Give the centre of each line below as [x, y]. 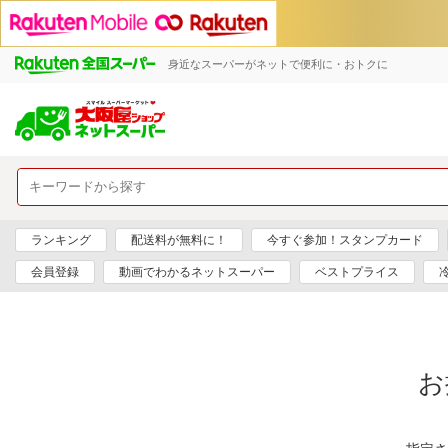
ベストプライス [357, 271]
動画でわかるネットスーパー [197, 271]
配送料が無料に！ [179, 239]
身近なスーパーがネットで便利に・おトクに [278, 63]
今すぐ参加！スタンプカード [345, 239]
